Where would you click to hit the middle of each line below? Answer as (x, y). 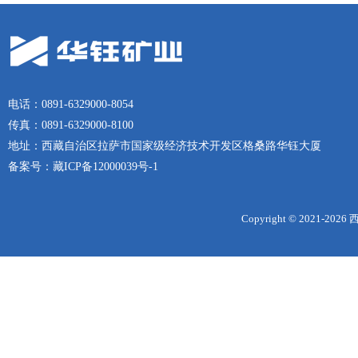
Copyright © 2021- (283, 219)
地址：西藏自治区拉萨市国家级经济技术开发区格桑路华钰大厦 (168, 146)
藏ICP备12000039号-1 (105, 167)
